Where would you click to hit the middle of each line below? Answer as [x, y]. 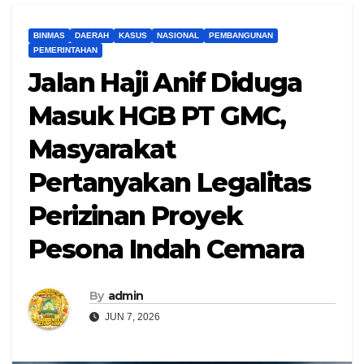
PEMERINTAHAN [65, 50]
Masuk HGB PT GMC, [157, 116]
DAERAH [92, 36]
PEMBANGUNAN [241, 36]
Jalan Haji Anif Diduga [165, 83]
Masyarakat [102, 149]
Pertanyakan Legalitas [170, 183]
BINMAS [49, 36]
